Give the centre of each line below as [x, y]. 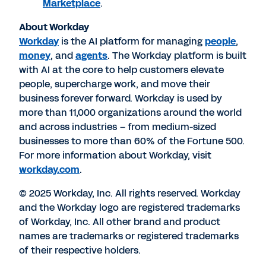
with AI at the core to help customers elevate [121, 70]
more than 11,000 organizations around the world [130, 113]
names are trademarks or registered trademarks [129, 236]
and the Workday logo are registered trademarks [129, 208]
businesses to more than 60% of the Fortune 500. [132, 141]
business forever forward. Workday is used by [121, 98]
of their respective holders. [80, 250]
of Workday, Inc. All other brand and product [120, 222]
